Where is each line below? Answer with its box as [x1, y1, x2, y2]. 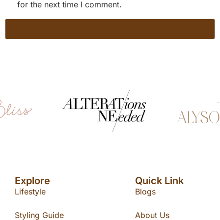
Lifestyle [15, 186, 46, 196]
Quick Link [135, 174, 184, 187]
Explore [15, 174, 50, 187]
